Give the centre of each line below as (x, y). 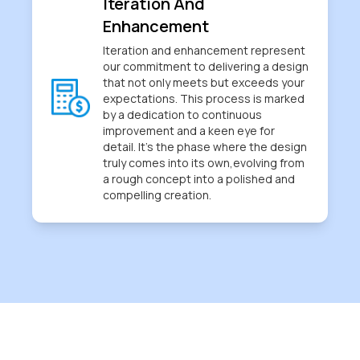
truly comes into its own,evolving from (204, 163)
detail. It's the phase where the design (205, 147)
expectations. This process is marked (204, 99)
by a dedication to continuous (182, 115)
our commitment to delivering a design (206, 67)
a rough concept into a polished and (199, 179)
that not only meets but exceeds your (204, 83)
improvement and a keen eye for (189, 131)
